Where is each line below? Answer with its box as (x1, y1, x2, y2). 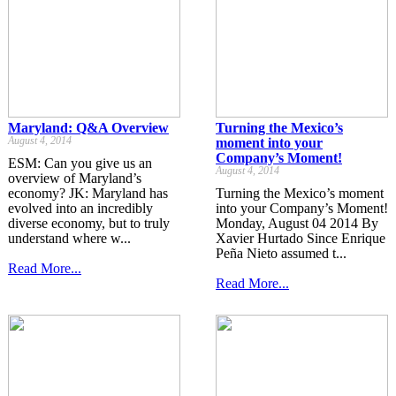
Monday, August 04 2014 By (216, 216, 378, 231)
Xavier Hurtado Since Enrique (216, 231, 385, 246)
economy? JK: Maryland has (8, 186, 168, 201)
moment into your (216, 135, 323, 150)
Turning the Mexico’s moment (216, 186, 384, 201)
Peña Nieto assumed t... (216, 246, 346, 261)
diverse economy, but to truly (8, 216, 170, 231)
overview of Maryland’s (8, 171, 141, 186)
